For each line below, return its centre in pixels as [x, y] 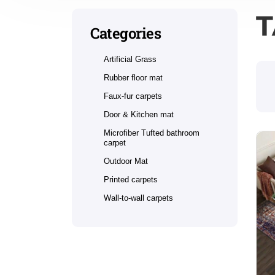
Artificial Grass [130, 59]
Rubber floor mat [133, 78]
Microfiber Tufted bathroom [152, 133]
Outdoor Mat [126, 161]
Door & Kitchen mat [139, 114]
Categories [126, 33]
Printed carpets [131, 180]
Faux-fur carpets [133, 96]
